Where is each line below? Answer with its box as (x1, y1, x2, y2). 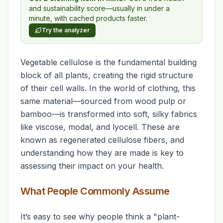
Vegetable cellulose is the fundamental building (20, 57, 197, 67)
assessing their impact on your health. (20, 161, 164, 171)
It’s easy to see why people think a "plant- (20, 212, 180, 222)
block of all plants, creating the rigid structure (20, 70, 193, 80)
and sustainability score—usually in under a (29, 4, 170, 12)
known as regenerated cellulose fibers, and (20, 135, 184, 145)
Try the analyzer (42, 26, 90, 34)
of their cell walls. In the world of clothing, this (20, 83, 196, 93)
